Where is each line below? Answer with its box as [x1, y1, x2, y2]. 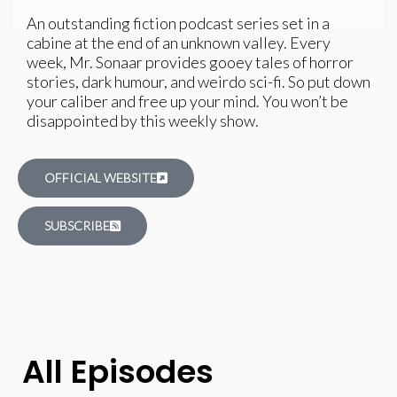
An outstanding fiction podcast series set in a [27, 12, 330, 33]
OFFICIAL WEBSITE [44, 169, 157, 185]
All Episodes [22, 348, 214, 394]
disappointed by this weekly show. [27, 110, 259, 130]
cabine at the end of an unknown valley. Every [27, 32, 331, 52]
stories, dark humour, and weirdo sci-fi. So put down [27, 71, 370, 91]
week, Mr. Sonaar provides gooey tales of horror [27, 51, 354, 72]
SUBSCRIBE [44, 217, 110, 233]
